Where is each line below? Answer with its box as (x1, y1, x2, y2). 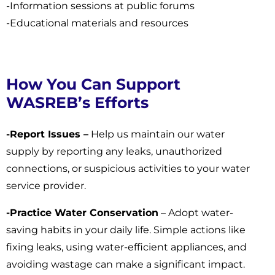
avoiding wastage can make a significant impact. (6, 258, 245, 270)
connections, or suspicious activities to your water (6, 163, 250, 174)
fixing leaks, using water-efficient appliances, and (6, 241, 247, 253)
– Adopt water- (158, 207, 233, 219)
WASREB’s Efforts (6, 93, 149, 112)
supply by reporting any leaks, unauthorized (6, 145, 222, 157)
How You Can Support (6, 75, 180, 93)
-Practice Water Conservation (6, 207, 158, 219)
